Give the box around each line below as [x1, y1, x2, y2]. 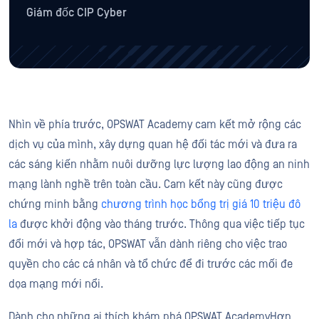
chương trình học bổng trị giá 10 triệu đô [101, 198, 300, 211]
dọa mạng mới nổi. [9, 278, 103, 291]
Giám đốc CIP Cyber [26, 6, 127, 19]
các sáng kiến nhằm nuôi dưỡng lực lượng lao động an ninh [9, 158, 310, 171]
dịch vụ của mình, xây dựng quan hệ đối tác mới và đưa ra [9, 138, 297, 151]
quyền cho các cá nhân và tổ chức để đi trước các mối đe [9, 258, 293, 271]
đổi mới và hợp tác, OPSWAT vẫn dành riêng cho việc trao [9, 238, 287, 251]
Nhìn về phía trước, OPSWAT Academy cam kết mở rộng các [9, 118, 301, 131]
